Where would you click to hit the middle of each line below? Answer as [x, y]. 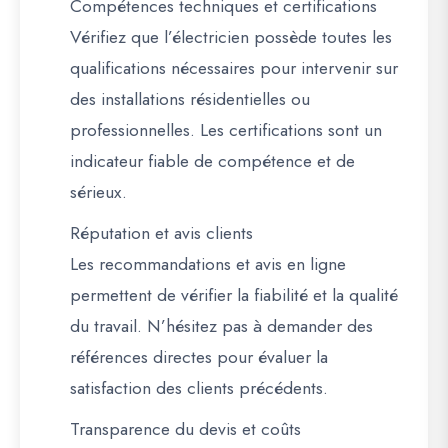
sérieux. [98, 192]
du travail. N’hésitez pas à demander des [221, 326]
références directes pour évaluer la [199, 357]
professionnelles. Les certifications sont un [226, 130]
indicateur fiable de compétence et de [212, 161]
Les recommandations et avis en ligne [208, 264]
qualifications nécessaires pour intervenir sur [234, 68]
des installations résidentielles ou [190, 99]
